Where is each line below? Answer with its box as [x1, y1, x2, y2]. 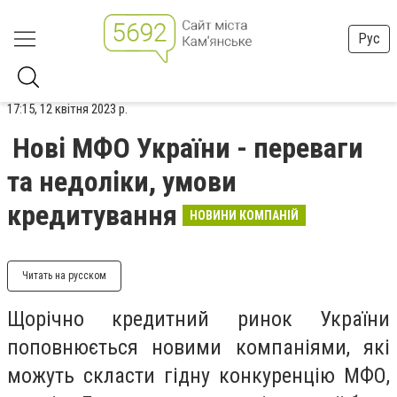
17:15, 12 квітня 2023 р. [7, 101, 128, 117]
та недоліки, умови [7, 165, 237, 198]
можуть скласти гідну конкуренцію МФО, [7, 363, 390, 388]
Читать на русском [22, 269, 106, 282]
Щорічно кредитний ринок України [7, 307, 390, 331]
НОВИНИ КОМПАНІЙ [190, 208, 299, 222]
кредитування [7, 198, 177, 232]
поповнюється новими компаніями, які [7, 335, 390, 360]
